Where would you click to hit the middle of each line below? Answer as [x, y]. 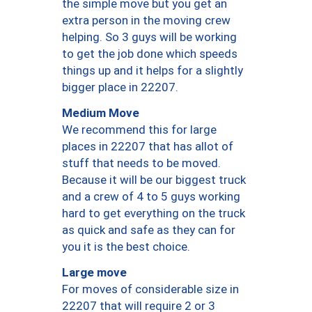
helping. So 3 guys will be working [149, 37]
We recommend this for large [139, 130]
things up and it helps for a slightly [153, 71]
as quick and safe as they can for [149, 230]
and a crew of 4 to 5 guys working [151, 197]
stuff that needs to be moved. [141, 163]
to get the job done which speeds [150, 54]
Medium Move [101, 112]
